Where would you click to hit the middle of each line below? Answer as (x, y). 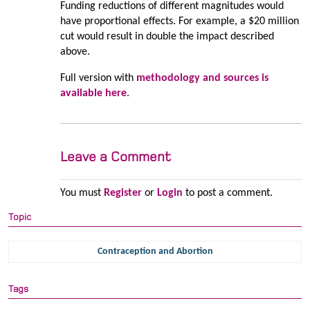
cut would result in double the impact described (167, 37)
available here (93, 94)
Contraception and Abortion (155, 252)
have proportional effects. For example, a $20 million (179, 22)
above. (75, 52)
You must (82, 193)
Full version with (98, 79)
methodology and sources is (202, 79)
